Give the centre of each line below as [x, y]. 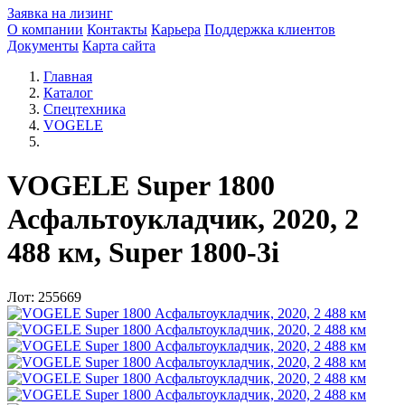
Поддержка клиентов [270, 29]
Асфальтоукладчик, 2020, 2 [183, 219]
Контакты [117, 29]
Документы [43, 46]
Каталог [68, 93]
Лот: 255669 [44, 297]
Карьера [176, 29]
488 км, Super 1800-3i [143, 253]
